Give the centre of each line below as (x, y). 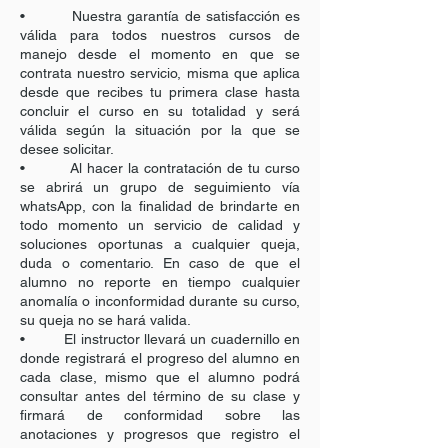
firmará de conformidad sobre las (160, 415)
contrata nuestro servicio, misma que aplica (160, 73)
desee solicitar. (67, 149)
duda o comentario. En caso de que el (160, 263)
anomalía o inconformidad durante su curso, (160, 301)
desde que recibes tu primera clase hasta (160, 92)
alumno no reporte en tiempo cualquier (160, 282)
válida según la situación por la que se (160, 130)
